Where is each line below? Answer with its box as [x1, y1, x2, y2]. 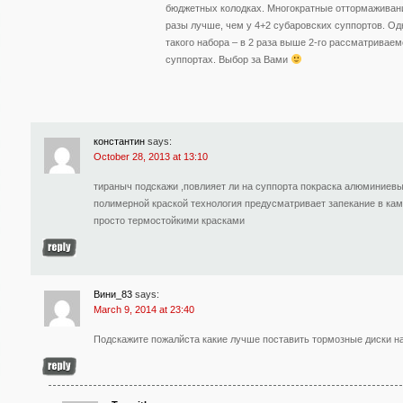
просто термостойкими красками [94, 214, 245, 226]
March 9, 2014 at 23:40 [94, 303, 194, 315]
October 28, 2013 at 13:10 [94, 150, 208, 162]
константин [94, 135, 145, 147]
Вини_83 [94, 288, 132, 300]
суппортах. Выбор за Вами [166, 53, 291, 65]
